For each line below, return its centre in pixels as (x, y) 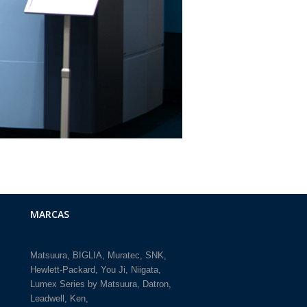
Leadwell (47, 298)
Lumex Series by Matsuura (83, 284)
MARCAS (49, 214)
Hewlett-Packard (62, 269)
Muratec (123, 255)
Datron (155, 284)
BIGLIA (87, 255)
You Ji (113, 269)
